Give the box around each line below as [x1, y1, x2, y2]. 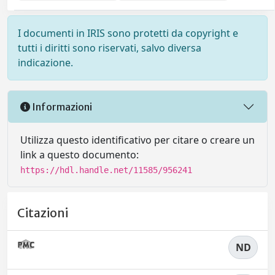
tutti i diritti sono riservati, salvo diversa [18, 41, 201, 55]
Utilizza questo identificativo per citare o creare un [20, 133, 255, 147]
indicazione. [18, 56, 73, 69]
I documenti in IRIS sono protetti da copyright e [18, 26, 238, 40]
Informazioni [30, 100, 92, 113]
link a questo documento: [20, 148, 139, 161]
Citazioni [17, 206, 68, 221]
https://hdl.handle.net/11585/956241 [20, 165, 192, 175]
